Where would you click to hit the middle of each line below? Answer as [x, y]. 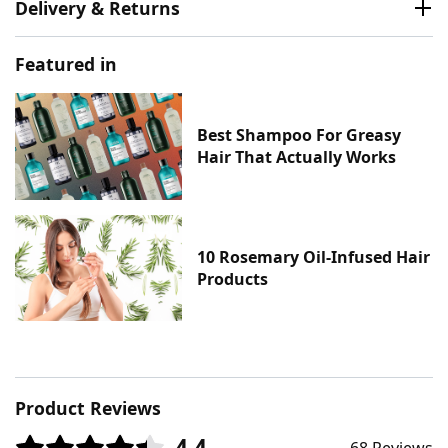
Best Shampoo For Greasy [299, 135]
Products [233, 278]
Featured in [66, 64]
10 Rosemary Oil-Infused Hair [314, 256]
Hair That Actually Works [297, 157]
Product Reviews [88, 408]
